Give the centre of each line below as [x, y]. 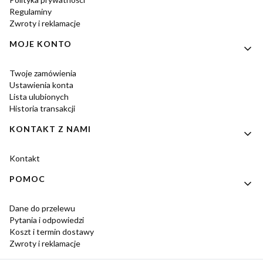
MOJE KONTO [41, 44]
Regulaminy [31, 12]
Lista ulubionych [39, 97]
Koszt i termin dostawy [52, 232]
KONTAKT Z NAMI [50, 129]
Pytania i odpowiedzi [47, 220]
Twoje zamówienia [43, 73]
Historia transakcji [42, 109]
